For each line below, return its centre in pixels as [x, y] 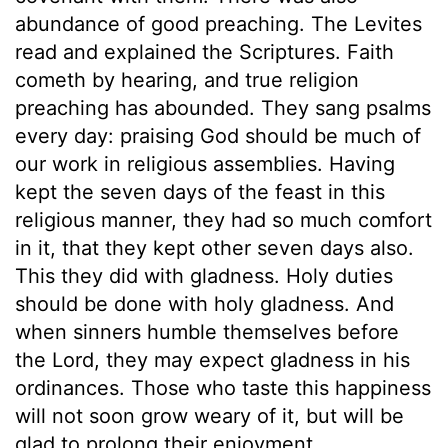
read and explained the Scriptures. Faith [204, 51]
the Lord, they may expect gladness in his [212, 359]
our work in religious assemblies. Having [205, 163]
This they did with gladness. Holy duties [204, 275]
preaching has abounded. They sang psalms [223, 107]
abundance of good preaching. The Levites [218, 23]
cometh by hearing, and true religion [187, 79]
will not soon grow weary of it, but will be [209, 415]
